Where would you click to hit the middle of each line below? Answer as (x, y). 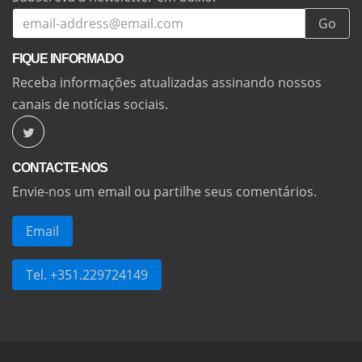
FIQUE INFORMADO (67, 58)
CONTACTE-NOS (60, 167)
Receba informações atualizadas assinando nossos (167, 82)
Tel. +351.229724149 (87, 274)
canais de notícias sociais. (90, 104)
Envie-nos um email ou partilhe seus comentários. (164, 191)
